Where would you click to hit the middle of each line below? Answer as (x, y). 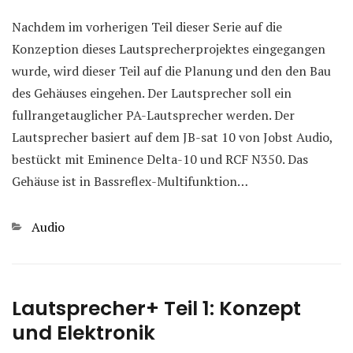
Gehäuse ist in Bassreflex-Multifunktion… (130, 181)
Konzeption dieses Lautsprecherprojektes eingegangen (169, 48)
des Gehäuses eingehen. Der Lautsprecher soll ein (152, 93)
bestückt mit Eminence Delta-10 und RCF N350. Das (160, 159)
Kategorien (43, 226)
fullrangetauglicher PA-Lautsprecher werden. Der (153, 115)
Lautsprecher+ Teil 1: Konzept (156, 308)
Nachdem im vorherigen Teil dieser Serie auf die (147, 26)
